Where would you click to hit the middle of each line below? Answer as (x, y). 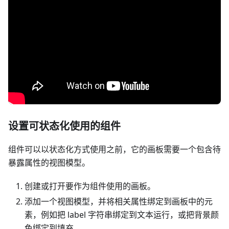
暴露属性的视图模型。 (49, 163)
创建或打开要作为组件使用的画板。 (90, 186)
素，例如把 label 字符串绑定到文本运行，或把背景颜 (122, 215)
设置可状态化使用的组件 (64, 126)
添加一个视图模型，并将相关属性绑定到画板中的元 (119, 201)
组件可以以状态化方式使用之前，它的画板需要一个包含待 (114, 149)
